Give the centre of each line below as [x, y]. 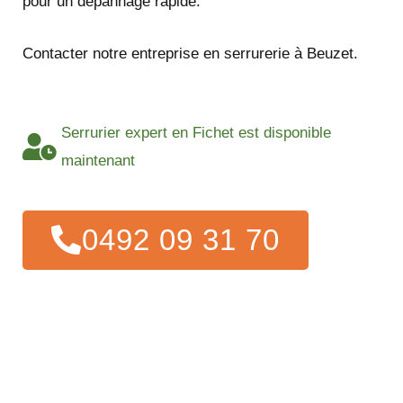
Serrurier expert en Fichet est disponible [196, 133]
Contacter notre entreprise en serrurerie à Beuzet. [190, 54]
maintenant [98, 161]
